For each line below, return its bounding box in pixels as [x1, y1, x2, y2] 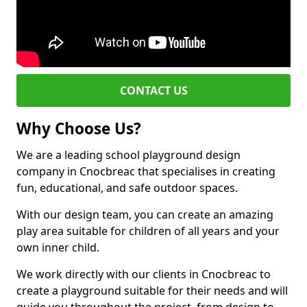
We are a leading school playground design [16, 147, 241, 162]
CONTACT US [119, 83, 188, 98]
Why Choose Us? [16, 118, 141, 139]
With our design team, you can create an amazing [16, 207, 273, 222]
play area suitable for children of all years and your [16, 223, 280, 238]
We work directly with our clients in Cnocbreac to [16, 267, 271, 282]
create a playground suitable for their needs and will [16, 283, 288, 298]
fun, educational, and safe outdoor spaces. [16, 180, 238, 195]
